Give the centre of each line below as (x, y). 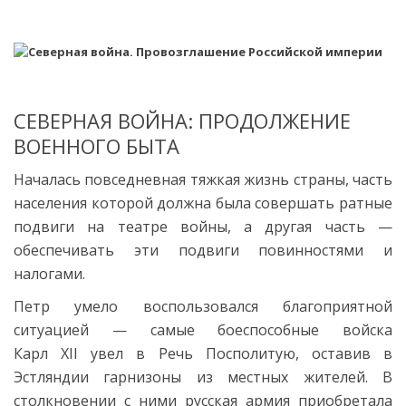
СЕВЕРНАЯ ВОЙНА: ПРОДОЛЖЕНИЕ (182, 120)
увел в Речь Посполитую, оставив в (242, 353)
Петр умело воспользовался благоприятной (203, 306)
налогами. (49, 273)
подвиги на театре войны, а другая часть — (203, 226)
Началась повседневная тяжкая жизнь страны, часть (203, 179)
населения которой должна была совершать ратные (203, 203)
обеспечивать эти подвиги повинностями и (203, 250)
